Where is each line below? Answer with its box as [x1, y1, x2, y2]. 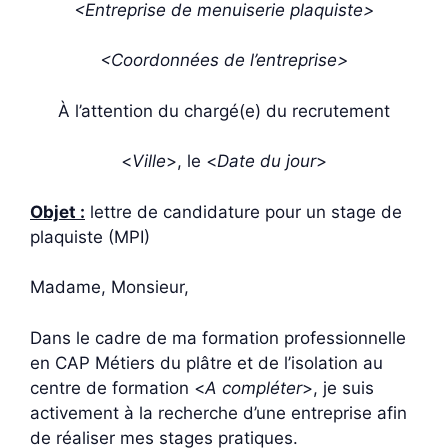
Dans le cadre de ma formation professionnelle [30, 327, 406, 348]
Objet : [30, 201, 85, 222]
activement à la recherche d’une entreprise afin [30, 402, 407, 423]
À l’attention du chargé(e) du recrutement [58, 100, 390, 121]
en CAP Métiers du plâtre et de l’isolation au [30, 352, 383, 373]
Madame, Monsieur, [30, 277, 189, 297]
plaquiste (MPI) [30, 226, 150, 247]
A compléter [205, 377, 302, 398]
